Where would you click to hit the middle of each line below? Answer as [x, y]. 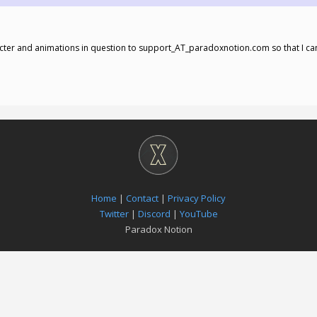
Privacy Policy [197, 198]
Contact [142, 198]
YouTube [198, 214]
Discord [154, 214]
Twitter [114, 214]
